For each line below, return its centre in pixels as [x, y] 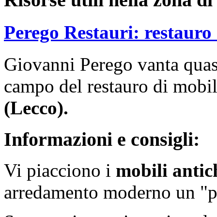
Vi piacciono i [60, 170]
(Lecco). [36, 108]
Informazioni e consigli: [102, 139]
